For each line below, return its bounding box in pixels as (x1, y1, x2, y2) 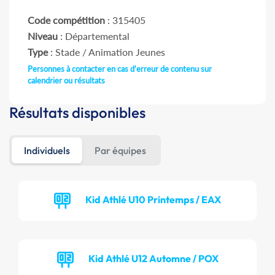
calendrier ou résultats (28, 76, 105, 85)
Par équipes (95, 144, 146, 157)
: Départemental (58, 30, 130, 42)
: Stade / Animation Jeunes (48, 46, 165, 58)
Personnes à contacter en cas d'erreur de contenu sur (28, 64, 212, 74)
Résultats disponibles (9, 103, 145, 122)
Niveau (28, 30, 58, 42)
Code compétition (28, 14, 105, 26)
